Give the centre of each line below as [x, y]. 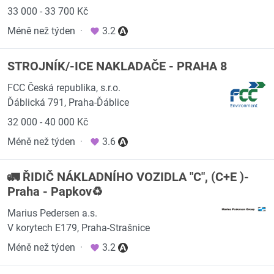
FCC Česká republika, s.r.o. [64, 88]
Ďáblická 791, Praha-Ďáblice [68, 102]
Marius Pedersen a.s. [52, 213]
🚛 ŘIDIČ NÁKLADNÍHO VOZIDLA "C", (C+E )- [128, 177]
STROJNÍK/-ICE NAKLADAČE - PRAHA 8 [117, 66]
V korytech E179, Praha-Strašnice [79, 228]
